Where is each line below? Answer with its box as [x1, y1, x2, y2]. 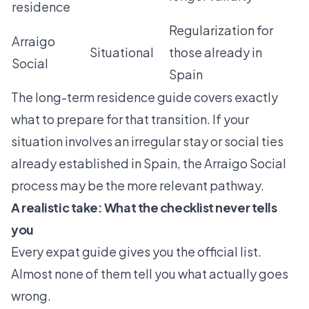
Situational [90, 43, 154, 60]
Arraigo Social [204, 154, 286, 171]
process [11, 177, 58, 193]
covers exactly [192, 88, 278, 105]
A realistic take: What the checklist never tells [11, 199, 277, 215]
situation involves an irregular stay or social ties [11, 132, 283, 149]
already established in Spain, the [11, 154, 204, 171]
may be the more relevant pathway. [58, 177, 264, 193]
